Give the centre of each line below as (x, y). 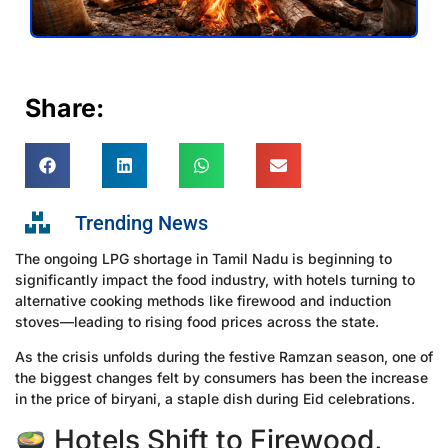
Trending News (141, 222)
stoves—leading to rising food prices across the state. (197, 321)
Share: (64, 107)
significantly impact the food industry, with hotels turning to (215, 279)
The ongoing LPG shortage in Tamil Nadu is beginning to (203, 258)
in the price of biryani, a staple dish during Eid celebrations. (215, 399)
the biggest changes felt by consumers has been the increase (221, 378)
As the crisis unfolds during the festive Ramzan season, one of (224, 357)
